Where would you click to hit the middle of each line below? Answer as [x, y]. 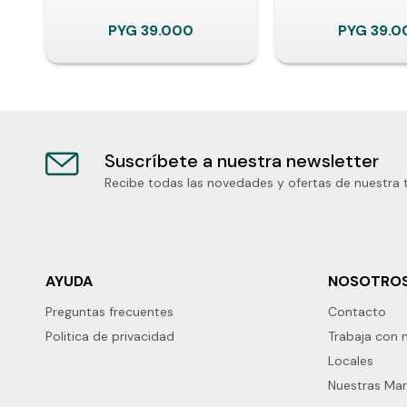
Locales [351, 360]
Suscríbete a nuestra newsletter [242, 160]
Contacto [357, 311]
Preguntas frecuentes [109, 311]
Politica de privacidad [110, 336]
